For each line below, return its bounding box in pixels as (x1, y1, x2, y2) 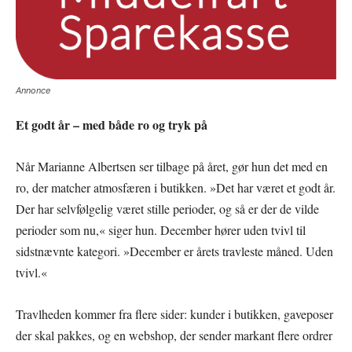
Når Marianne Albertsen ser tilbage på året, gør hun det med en (16, 157, 328, 174)
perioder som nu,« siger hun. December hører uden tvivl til (16, 221, 306, 238)
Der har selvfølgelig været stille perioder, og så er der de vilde (16, 200, 319, 217)
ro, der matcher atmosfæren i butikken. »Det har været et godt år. (16, 178, 335, 196)
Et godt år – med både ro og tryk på (16, 115, 207, 134)
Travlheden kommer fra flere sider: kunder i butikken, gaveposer (16, 305, 333, 322)
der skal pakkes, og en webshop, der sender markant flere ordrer (16, 326, 332, 343)
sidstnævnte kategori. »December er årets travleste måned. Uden (16, 242, 333, 259)
